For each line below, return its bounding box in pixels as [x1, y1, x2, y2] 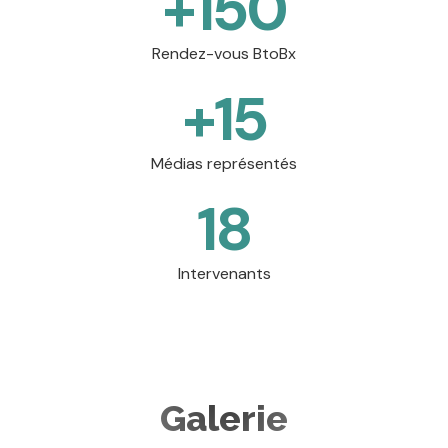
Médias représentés [151, 153, 297, 174]
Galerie [160, 397, 288, 439]
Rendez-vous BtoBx [152, 43, 296, 64]
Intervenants [177, 263, 271, 284]
